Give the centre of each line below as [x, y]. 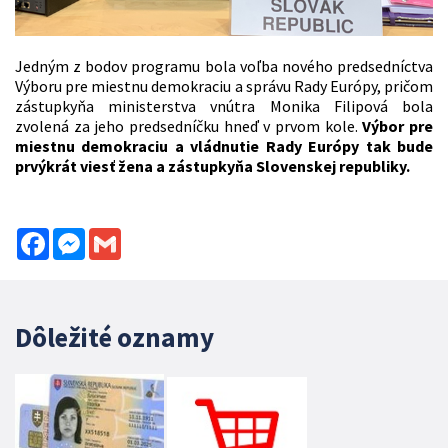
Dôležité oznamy [114, 337]
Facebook [81, 236]
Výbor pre [395, 126]
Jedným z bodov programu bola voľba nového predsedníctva [224, 66]
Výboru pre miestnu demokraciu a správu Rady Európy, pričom [224, 86]
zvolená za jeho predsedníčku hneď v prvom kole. [186, 126]
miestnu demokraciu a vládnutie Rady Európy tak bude [224, 146]
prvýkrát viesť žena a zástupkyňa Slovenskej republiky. [212, 166]
